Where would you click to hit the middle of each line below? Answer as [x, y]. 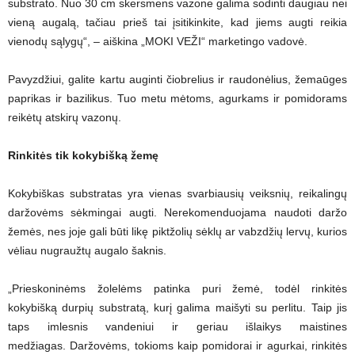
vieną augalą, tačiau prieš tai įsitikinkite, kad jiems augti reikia [177, 22]
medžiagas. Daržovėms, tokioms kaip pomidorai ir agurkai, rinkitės [177, 345]
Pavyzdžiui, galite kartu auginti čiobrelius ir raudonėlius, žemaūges [177, 79]
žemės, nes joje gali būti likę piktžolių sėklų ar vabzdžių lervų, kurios [177, 231]
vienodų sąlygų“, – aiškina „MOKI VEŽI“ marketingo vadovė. [158, 41]
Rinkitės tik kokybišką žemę [83, 155]
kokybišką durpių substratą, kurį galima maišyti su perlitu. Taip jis [177, 307]
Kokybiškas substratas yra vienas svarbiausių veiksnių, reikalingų [177, 193]
